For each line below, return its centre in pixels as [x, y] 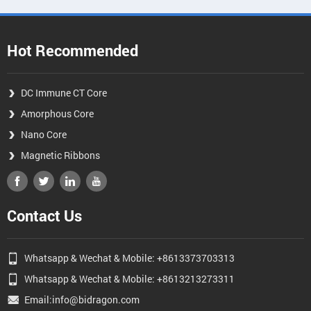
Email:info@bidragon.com [82, 300]
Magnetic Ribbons [60, 155]
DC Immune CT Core [64, 93]
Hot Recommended [73, 50]
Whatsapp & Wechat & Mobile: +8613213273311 [129, 279]
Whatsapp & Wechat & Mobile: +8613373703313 [129, 258]
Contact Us [44, 216]
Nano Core [44, 134]
